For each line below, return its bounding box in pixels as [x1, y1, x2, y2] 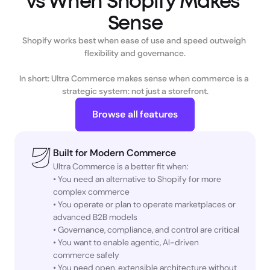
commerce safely [53, 250, 119, 260]
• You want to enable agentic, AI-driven [53, 237, 199, 248]
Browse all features [92, 108, 178, 121]
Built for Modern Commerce [53, 146, 176, 159]
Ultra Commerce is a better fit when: [53, 161, 189, 172]
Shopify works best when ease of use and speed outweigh [22, 35, 246, 46]
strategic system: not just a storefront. [61, 86, 209, 96]
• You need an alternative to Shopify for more [53, 174, 221, 184]
